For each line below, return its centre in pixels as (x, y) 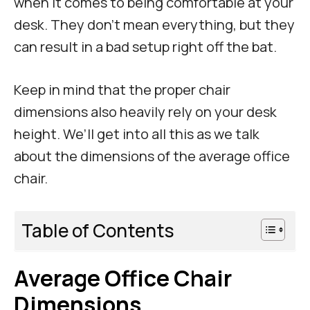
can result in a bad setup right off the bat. (145, 47)
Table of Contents (98, 231)
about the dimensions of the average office (152, 156)
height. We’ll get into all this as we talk (137, 134)
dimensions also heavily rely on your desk (145, 112)
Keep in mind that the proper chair (122, 90)
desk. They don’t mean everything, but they (154, 25)
